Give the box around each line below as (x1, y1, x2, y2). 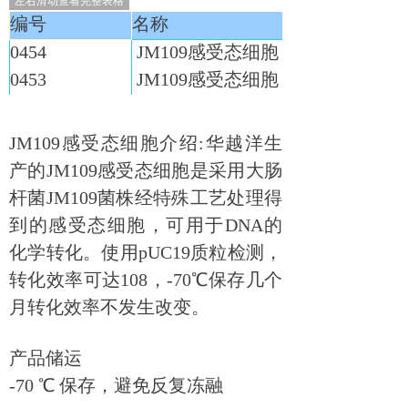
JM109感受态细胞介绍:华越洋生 (9, 133, 282, 153)
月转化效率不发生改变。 (9, 297, 209, 317)
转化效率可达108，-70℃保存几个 (9, 270, 282, 290)
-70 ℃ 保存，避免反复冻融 (9, 375, 223, 395)
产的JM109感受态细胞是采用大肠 (9, 160, 282, 180)
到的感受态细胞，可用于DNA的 (9, 215, 282, 235)
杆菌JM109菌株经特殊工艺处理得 (9, 188, 282, 208)
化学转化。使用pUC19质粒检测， (9, 242, 282, 262)
